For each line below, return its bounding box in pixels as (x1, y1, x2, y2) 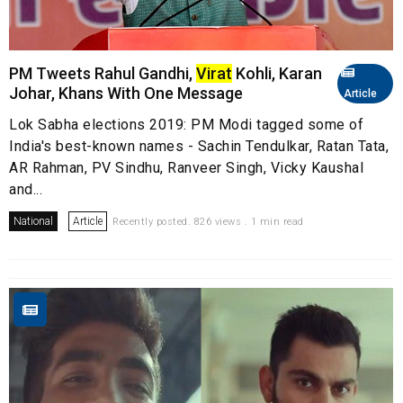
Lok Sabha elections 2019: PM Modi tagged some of (9, 115, 363, 133)
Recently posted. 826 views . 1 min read (112, 215, 304, 228)
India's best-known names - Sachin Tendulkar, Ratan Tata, (9, 137, 389, 155)
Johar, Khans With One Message (9, 83, 243, 103)
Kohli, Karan (232, 63, 322, 83)
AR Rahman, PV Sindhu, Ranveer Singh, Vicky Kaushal (9, 158, 363, 176)
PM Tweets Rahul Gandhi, (9, 63, 196, 83)
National (13, 214, 53, 228)
